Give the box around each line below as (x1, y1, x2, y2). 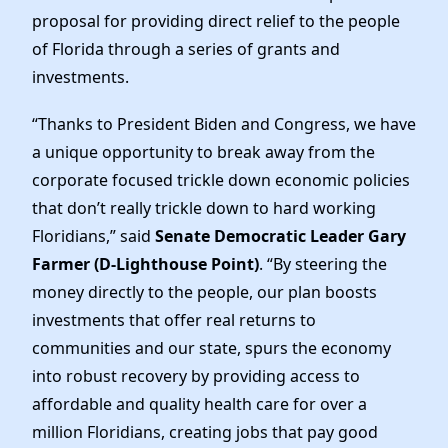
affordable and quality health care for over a (32, 393, 367, 416)
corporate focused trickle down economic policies (32, 169, 410, 192)
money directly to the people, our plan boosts (32, 281, 377, 304)
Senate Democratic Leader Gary (155, 225, 406, 248)
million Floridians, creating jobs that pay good (32, 421, 378, 444)
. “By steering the (259, 253, 387, 276)
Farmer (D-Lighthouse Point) (32, 253, 259, 276)
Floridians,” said (32, 225, 155, 248)
